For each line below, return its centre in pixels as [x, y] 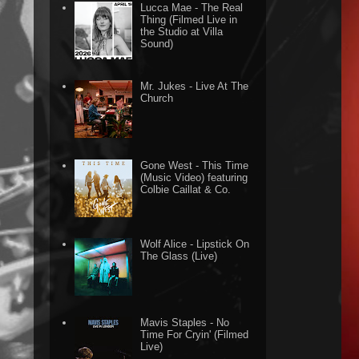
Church [157, 99]
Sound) [157, 44]
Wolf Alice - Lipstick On [195, 244]
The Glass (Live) [179, 256]
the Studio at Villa [182, 32]
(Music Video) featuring [194, 177]
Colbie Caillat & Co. [186, 189]
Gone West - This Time [195, 165]
